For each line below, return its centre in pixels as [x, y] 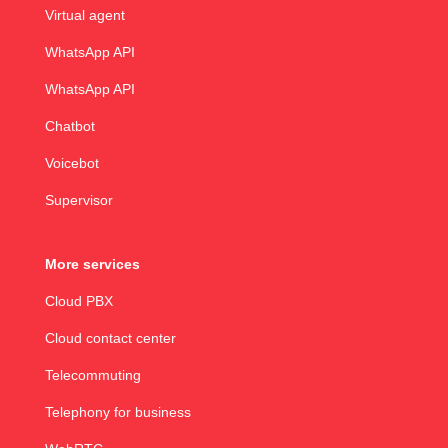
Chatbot [71, 126]
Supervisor [78, 200]
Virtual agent [84, 15]
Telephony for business [117, 412]
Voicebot [73, 163]
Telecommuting [92, 375]
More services [92, 264]
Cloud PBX [78, 301]
